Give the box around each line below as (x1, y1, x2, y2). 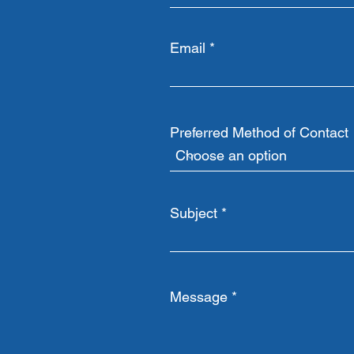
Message (170, 288, 228, 305)
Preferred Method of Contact (170, 124, 348, 141)
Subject (170, 205, 217, 221)
